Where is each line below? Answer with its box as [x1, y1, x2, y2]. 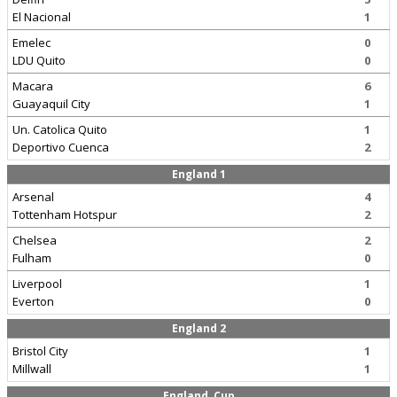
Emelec [12, 35, 51, 51]
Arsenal [12, 189, 54, 205]
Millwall [12, 361, 51, 377]
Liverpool [12, 276, 62, 292]
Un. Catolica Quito [12, 121, 107, 137]
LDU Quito [12, 52, 66, 68]
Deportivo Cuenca [12, 139, 109, 155]
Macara [12, 78, 53, 94]
